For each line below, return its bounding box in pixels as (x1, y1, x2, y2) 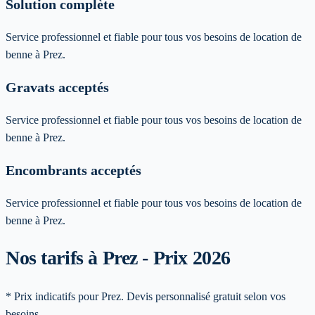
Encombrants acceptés (6, 162, 141, 179)
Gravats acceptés (6, 79, 109, 96)
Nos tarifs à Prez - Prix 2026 (6, 247, 231, 269)
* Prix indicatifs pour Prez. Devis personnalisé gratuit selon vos (6, 290, 285, 302)
